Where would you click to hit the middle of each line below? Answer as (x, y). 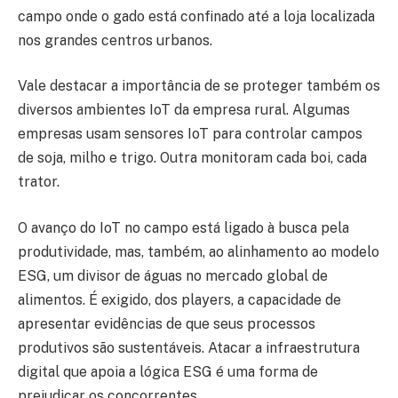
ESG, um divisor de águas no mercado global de (173, 276)
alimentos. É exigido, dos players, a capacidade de (179, 300)
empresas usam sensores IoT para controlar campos (190, 134)
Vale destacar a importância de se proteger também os (199, 86)
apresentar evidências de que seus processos (167, 324)
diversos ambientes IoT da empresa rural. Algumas (184, 110)
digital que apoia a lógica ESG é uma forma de (168, 372)
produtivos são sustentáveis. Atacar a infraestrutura (189, 348)
